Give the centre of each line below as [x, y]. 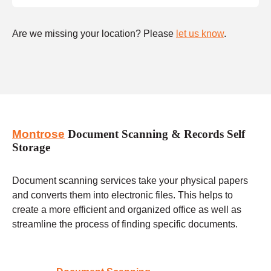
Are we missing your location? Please [94, 33]
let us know [200, 33]
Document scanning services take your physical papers [130, 180]
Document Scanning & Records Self [155, 134]
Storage [31, 148]
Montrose [38, 134]
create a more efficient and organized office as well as [127, 209]
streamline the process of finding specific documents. [125, 224]
